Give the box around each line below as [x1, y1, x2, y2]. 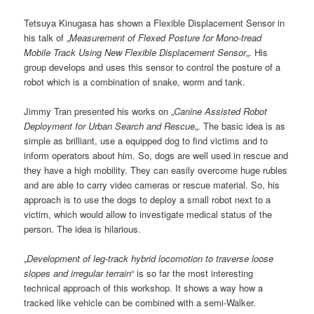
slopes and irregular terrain [24, 266, 132, 280]
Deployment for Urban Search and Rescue [24, 118, 196, 132]
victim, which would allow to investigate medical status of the [24, 207, 273, 221]
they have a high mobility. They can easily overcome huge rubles [24, 163, 288, 177]
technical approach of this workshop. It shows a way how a [24, 281, 264, 295]
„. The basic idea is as [195, 118, 286, 132]
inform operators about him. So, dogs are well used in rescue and [24, 148, 289, 162]
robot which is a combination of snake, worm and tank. [24, 74, 246, 88]
